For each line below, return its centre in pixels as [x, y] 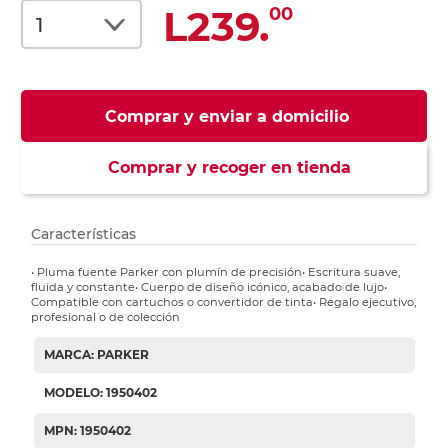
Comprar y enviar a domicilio [226, 117]
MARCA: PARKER [96, 355]
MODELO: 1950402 [100, 393]
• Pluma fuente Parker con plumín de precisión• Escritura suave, [216, 272]
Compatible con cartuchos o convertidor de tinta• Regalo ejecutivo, [224, 302]
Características [84, 234]
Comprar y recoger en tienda [224, 168]
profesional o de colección [106, 317]
